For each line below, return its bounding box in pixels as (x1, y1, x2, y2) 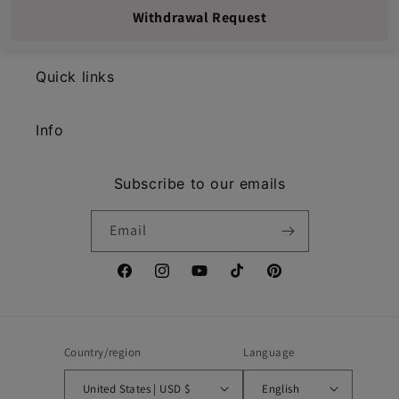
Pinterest (265, 272, 318, 289)
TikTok (227, 272, 265, 289)
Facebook (115, 272, 171, 289)
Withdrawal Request (132, 8, 267, 28)
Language (243, 345, 295, 361)
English (262, 380, 300, 396)
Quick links (36, 68, 115, 86)
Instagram (152, 272, 212, 289)
